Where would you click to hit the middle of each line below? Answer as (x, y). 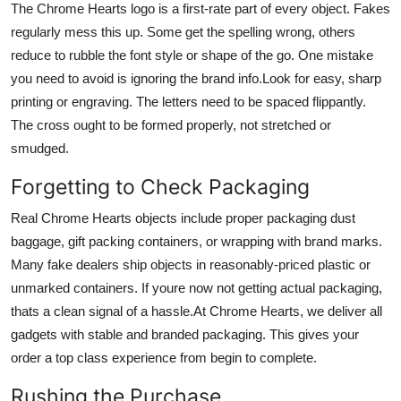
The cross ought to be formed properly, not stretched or (171, 124)
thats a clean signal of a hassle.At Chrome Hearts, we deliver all (196, 311)
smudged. (40, 148)
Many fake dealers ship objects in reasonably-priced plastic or (191, 264)
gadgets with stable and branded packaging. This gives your (185, 334)
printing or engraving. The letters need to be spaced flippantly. (188, 101)
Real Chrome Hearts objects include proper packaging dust (183, 218)
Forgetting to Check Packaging (160, 186)
